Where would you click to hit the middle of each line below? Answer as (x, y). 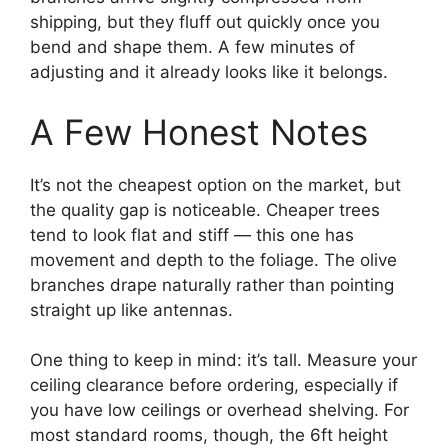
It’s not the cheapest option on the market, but (215, 184)
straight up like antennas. (131, 309)
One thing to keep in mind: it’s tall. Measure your (223, 360)
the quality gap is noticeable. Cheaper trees (205, 209)
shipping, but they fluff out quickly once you (205, 22)
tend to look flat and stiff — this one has (192, 234)
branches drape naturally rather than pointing (212, 284)
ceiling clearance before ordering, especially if (214, 385)
